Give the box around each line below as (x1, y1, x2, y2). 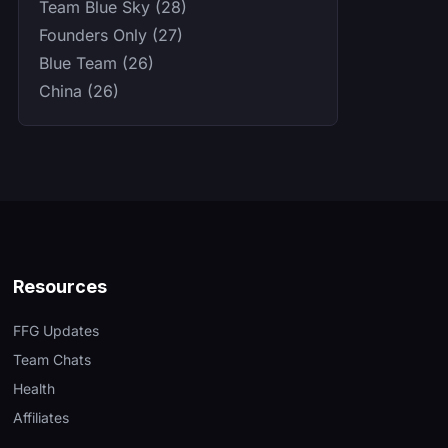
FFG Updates (13, 322, 100, 340)
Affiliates (13, 409, 70, 427)
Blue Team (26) (39, 53, 154, 74)
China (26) (39, 81, 119, 102)
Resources (13, 276, 108, 298)
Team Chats (13, 351, 92, 369)
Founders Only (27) (39, 25, 183, 46)
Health (13, 380, 56, 398)
